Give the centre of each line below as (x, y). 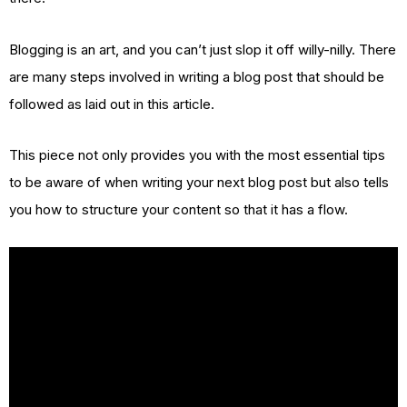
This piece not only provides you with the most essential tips (197, 154)
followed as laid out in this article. (112, 104)
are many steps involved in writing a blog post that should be (197, 76)
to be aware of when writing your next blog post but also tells (199, 182)
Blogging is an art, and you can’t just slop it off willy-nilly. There (203, 49)
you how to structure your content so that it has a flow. (179, 209)
